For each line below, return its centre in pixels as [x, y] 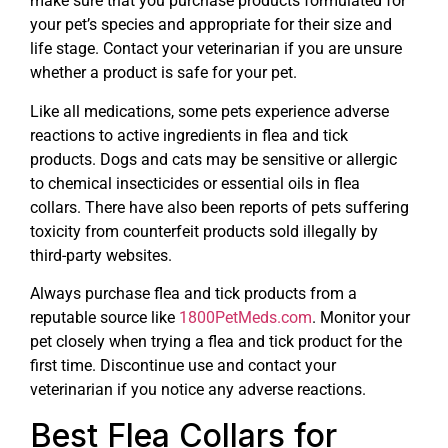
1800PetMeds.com [245, 318]
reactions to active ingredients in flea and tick [189, 135]
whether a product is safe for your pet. [163, 73]
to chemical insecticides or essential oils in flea [195, 183]
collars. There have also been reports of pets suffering [219, 207]
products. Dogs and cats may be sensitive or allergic [213, 159]
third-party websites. [101, 255]
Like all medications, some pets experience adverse [209, 111]
